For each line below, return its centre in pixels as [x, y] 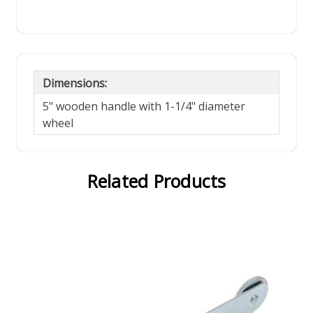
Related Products [156, 181]
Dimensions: [75, 83]
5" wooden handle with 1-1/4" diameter [144, 106]
